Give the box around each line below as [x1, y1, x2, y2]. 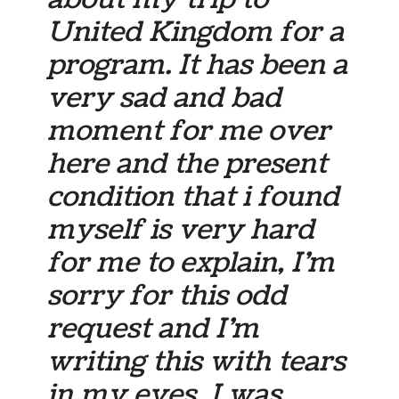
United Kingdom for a [47, 12, 345, 52]
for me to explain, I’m [47, 242, 336, 282]
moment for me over [47, 110, 331, 151]
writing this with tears [47, 341, 346, 381]
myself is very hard [47, 209, 315, 249]
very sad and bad [47, 77, 282, 118]
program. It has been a [47, 45, 348, 85]
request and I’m [47, 308, 260, 348]
